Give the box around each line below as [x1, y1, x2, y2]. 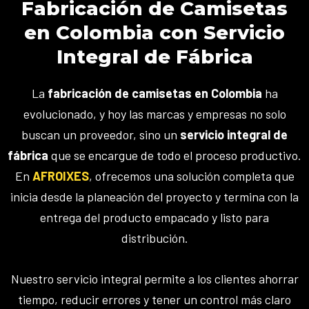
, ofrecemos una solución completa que [88, 168, 295, 183]
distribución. [121, 230, 188, 246]
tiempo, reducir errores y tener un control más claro [18, 291, 291, 307]
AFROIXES [32, 168, 89, 183]
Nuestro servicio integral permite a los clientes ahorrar [10, 270, 299, 286]
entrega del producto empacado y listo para [40, 210, 269, 225]
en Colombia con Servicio [24, 21, 285, 44]
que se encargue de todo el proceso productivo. [48, 148, 301, 163]
